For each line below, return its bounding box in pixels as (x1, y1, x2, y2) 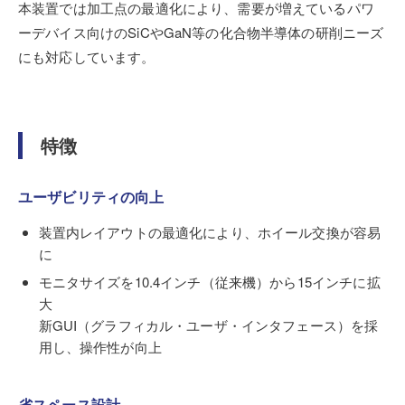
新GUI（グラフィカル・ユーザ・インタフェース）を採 (38, 316, 379, 334)
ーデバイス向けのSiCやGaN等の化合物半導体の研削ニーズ (18, 22, 384, 42)
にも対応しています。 (18, 46, 155, 66)
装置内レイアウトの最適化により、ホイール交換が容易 (38, 221, 381, 241)
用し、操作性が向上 (38, 337, 162, 356)
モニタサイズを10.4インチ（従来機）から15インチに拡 (38, 272, 381, 291)
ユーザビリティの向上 (18, 185, 165, 207)
